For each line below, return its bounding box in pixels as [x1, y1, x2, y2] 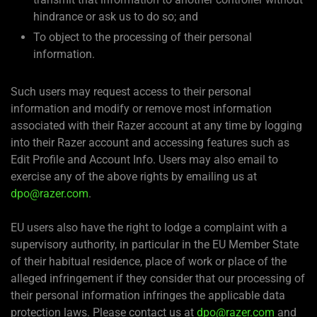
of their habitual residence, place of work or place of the [11, 254, 287, 268]
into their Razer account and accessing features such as [11, 135, 289, 149]
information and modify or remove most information [11, 101, 272, 115]
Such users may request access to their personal [11, 84, 251, 98]
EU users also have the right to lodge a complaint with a [11, 220, 287, 234]
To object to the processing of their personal [33, 30, 252, 44]
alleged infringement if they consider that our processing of [11, 271, 305, 285]
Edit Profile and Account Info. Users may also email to [11, 152, 278, 166]
